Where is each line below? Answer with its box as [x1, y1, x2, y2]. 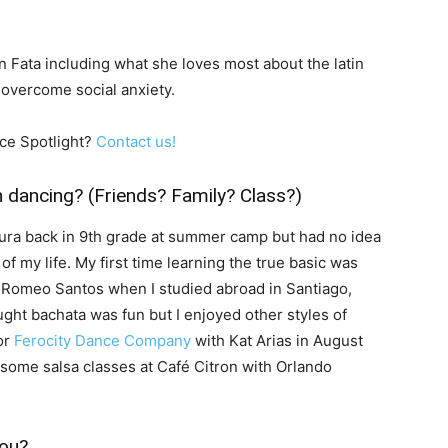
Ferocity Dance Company [14, 331, 191, 351]
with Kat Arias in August [191, 331, 363, 351]
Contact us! [96, 132, 176, 152]
